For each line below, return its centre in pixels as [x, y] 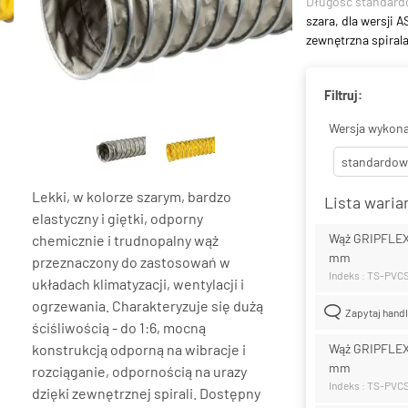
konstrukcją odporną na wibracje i [139, 349]
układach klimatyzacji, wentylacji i [138, 283]
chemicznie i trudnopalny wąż [125, 240]
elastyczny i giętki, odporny [117, 218]
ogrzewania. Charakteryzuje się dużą [148, 305]
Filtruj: [343, 95]
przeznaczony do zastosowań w [131, 261]
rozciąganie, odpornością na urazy [139, 371]
